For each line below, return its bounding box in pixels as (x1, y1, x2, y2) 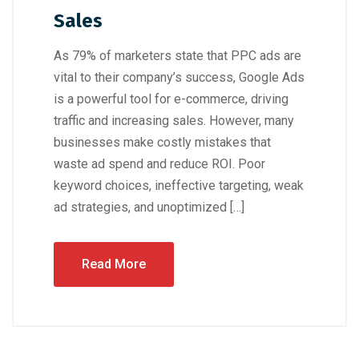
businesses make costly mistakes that (54, 135, 271, 151)
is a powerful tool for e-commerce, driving (54, 91, 288, 107)
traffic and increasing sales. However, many (54, 113, 294, 129)
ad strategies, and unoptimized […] (54, 200, 244, 216)
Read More (82, 256, 146, 272)
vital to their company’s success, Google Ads (54, 70, 305, 86)
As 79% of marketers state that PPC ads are (54, 48, 301, 64)
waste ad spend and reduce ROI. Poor (54, 156, 265, 172)
